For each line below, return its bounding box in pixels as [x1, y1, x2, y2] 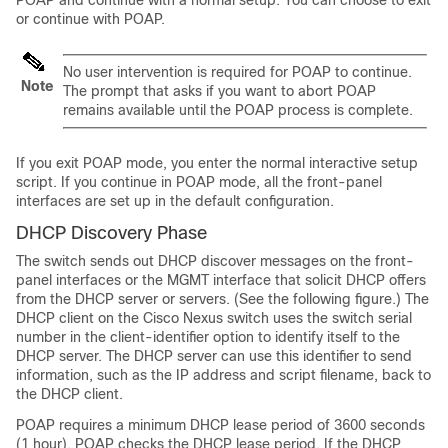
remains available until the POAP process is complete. [63, 101, 413, 118]
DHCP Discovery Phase [16, 222, 207, 243]
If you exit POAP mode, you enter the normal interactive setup [16, 154, 418, 171]
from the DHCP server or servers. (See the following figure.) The [16, 290, 429, 307]
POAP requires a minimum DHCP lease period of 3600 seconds [16, 416, 425, 433]
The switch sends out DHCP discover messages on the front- [16, 252, 414, 269]
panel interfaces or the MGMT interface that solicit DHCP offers [16, 271, 426, 288]
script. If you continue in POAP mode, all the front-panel [16, 173, 382, 190]
